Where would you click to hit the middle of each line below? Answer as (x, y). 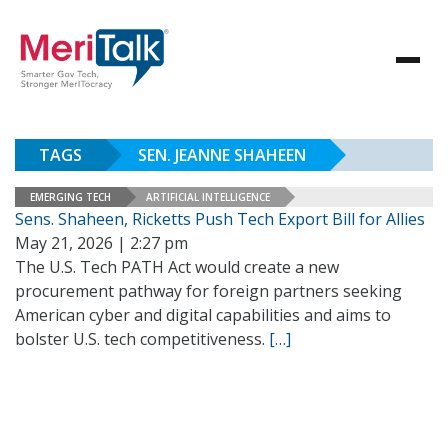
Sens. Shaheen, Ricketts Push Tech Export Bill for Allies (220, 219)
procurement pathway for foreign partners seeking (208, 291)
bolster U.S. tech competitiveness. (142, 339)
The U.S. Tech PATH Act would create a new (177, 267)
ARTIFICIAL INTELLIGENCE (208, 196)
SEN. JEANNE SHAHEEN (222, 155)
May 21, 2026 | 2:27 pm (101, 243)
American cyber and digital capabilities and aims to (203, 315)
